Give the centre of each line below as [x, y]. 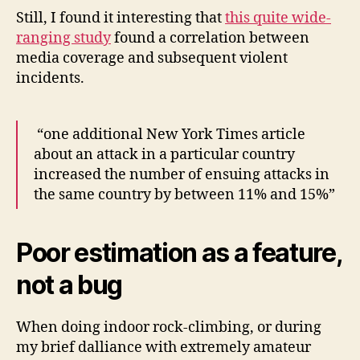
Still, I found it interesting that [121, 18]
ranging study [63, 38]
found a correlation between [210, 38]
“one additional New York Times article [170, 134]
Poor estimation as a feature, [179, 252]
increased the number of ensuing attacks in [182, 174]
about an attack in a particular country [164, 154]
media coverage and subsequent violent [152, 58]
